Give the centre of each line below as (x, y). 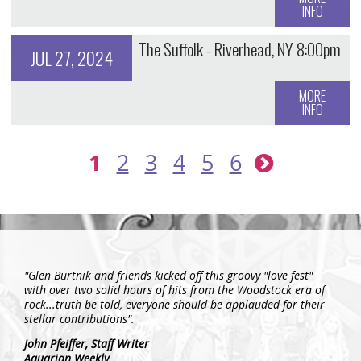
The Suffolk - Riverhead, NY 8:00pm (239, 49)
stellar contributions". (79, 319)
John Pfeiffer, (58, 344)
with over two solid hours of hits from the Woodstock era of (174, 290)
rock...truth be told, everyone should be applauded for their (174, 304)
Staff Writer (120, 344)
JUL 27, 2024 (71, 58)
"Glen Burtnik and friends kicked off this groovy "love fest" (168, 275)
